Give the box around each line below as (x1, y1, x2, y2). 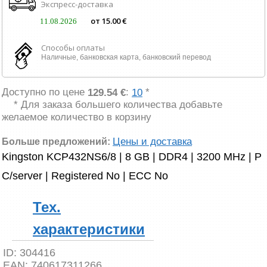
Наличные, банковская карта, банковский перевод (41, 53, 211, 62)
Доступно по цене (2, 86, 88, 98)
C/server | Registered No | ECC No (2, 170, 168, 182)
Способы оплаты (41, 42, 105, 54)
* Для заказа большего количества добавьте (14, 99, 222, 111)
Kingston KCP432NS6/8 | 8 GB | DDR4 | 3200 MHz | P (2, 151, 262, 163)
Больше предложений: (2, 136, 113, 147)
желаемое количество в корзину (2, 111, 151, 123)
